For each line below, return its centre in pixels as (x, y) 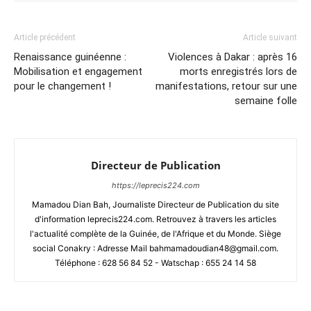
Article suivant (270, 37)
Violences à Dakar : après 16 (233, 57)
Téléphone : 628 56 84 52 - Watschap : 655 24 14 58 (155, 262)
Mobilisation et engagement (78, 71)
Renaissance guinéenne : (70, 57)
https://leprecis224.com (155, 185)
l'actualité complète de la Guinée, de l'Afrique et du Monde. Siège (155, 233)
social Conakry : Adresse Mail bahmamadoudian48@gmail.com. (155, 248)
